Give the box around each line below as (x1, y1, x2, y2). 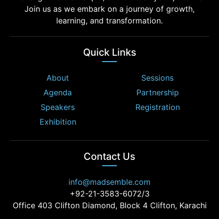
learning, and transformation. (56, 15, 163, 25)
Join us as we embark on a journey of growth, (24, 3, 195, 14)
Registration (135, 102, 180, 112)
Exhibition (39, 116, 76, 127)
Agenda (44, 87, 72, 97)
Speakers (41, 102, 75, 112)
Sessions (141, 72, 174, 83)
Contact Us (84, 150, 135, 162)
